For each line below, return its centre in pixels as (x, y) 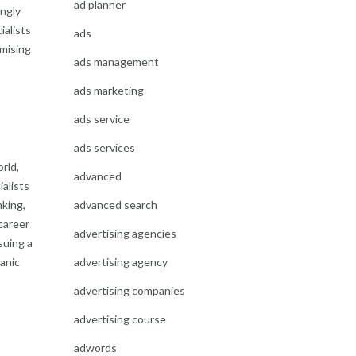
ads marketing (108, 90)
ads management (116, 62)
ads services (104, 147)
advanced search (115, 205)
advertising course (120, 319)
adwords (95, 348)
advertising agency (120, 262)
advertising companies (129, 290)
